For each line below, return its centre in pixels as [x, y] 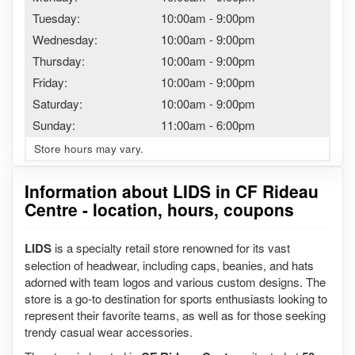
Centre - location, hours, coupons [159, 209]
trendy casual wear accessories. [109, 331]
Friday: [50, 82]
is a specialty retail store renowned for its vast [171, 247]
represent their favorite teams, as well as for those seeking [175, 315]
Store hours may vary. [89, 149]
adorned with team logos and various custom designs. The [175, 281]
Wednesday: [65, 39]
